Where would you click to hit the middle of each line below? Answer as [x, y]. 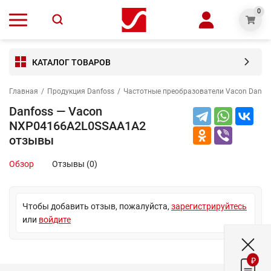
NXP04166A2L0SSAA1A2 [77, 126]
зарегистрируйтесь [209, 206]
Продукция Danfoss [81, 91]
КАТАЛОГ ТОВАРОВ [71, 62]
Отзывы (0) [75, 164]
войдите [55, 220]
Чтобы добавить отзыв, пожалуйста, [97, 206]
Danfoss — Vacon [56, 111]
